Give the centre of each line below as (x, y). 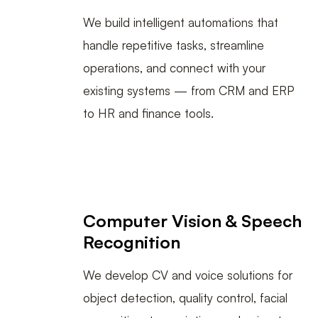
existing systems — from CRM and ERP (189, 91)
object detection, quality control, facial (185, 298)
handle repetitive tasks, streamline (174, 45)
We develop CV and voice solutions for (188, 275)
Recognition (132, 242)
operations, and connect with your (174, 68)
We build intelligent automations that (181, 23)
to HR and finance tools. (148, 114)
